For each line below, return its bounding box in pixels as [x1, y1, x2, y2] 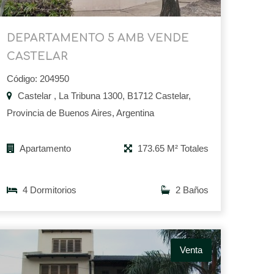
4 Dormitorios [20, 185, 76, 196]
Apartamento [18, 143, 71, 154]
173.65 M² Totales [135, 143, 209, 154]
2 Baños [173, 185, 209, 196]
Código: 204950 [7, 73, 69, 84]
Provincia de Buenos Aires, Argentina [7, 108, 154, 119]
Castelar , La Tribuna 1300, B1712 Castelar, [15, 91, 191, 102]
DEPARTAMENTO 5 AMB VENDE [7, 32, 189, 45]
